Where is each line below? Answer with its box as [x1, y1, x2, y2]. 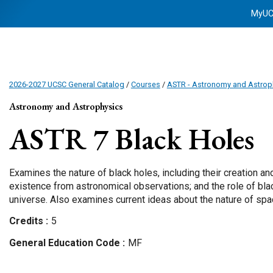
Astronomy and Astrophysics [9, 100, 122, 113]
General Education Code [9, 237, 122, 249]
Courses [130, 80, 160, 89]
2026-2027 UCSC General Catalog [9, 80, 124, 89]
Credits [9, 215, 46, 227]
